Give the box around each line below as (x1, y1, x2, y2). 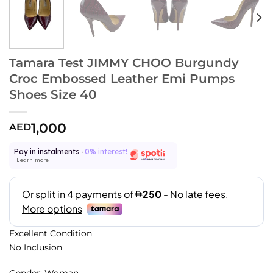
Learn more (16, 156, 49, 163)
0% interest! (85, 147, 127, 157)
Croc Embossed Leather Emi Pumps (9, 70, 235, 86)
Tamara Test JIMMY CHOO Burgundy (9, 54, 239, 70)
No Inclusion (9, 242, 62, 253)
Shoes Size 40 (9, 86, 96, 102)
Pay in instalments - (14, 147, 84, 157)
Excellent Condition (9, 228, 92, 239)
